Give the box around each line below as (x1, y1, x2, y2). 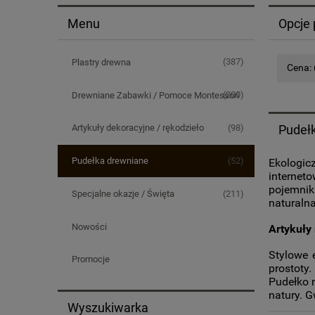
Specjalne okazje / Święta (71, 188, 174, 199)
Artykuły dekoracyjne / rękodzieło (71, 122, 204, 134)
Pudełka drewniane (71, 155, 148, 167)
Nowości (71, 221, 107, 232)
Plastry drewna (71, 56, 131, 67)
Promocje (71, 254, 110, 265)
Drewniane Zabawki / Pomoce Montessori (71, 89, 239, 101)
